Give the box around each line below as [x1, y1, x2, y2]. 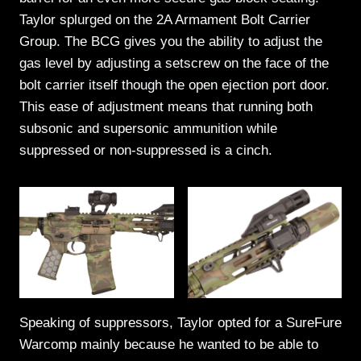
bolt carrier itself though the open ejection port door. [19, 77, 330, 93]
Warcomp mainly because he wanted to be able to [19, 336, 318, 352]
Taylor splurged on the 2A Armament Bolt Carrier [19, 11, 310, 27]
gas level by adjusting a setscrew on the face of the [19, 55, 329, 71]
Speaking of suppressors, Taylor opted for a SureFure [19, 314, 342, 330]
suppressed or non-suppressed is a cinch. [19, 142, 272, 158]
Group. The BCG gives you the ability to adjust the [19, 33, 322, 49]
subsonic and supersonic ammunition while [19, 120, 277, 136]
